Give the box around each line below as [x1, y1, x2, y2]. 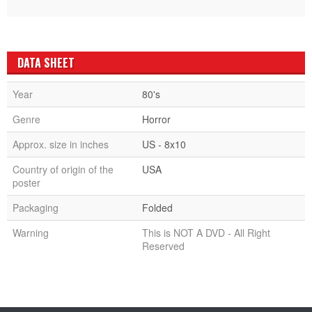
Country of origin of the [13, 162, 114, 176]
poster [13, 175, 40, 189]
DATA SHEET [17, 54, 75, 71]
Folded [142, 200, 173, 214]
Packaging [13, 200, 58, 214]
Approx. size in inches [13, 136, 109, 151]
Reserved [142, 238, 185, 253]
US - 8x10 [142, 136, 186, 151]
